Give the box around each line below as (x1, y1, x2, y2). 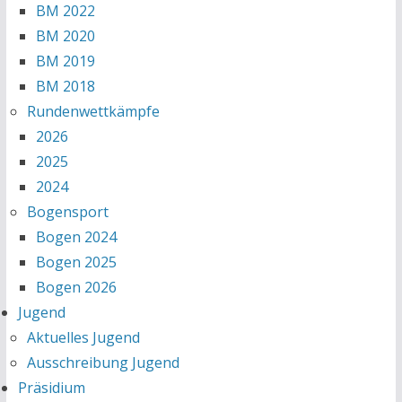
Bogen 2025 (35, 252, 117, 272)
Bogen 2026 (35, 277, 117, 297)
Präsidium (17, 378, 85, 398)
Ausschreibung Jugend (26, 353, 179, 372)
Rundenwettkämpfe (26, 101, 160, 121)
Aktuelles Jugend (26, 328, 140, 347)
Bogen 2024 (35, 227, 117, 247)
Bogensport (26, 202, 109, 222)
